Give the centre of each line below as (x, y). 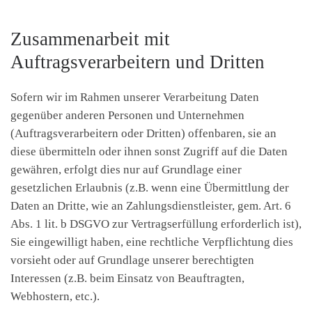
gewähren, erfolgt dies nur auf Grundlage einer (126, 170)
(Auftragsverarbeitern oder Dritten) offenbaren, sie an (143, 134)
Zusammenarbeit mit (90, 39)
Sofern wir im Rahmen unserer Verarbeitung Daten (135, 97)
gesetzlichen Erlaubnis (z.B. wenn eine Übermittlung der (150, 188)
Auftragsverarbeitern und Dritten (138, 62)
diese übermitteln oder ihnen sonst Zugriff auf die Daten (149, 152)
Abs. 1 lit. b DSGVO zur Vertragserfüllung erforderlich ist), (156, 224)
